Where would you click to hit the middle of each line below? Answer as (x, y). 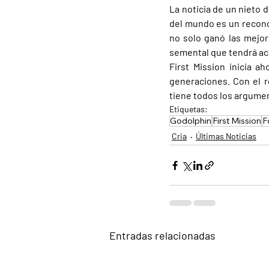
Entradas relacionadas (162, 236)
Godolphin (191, 121)
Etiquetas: (189, 109)
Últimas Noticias (226, 136)
